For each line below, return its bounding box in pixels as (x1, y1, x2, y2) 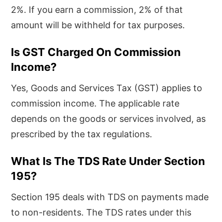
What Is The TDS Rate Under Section (11, 154, 206, 167)
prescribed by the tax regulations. (11, 128, 153, 139)
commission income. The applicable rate (11, 98, 180, 109)
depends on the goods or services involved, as (11, 113, 206, 124)
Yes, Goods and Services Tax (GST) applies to (11, 82, 203, 93)
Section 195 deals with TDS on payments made (11, 191, 209, 202)
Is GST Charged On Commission (11, 45, 181, 58)
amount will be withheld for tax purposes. (11, 19, 185, 30)
